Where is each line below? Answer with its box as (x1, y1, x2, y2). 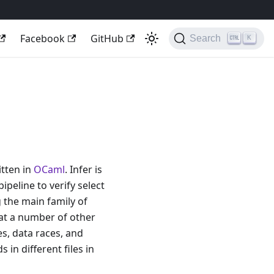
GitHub (91, 32, 124, 45)
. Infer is (65, 163, 102, 177)
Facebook (20, 32, 65, 45)
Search (190, 33, 221, 43)
